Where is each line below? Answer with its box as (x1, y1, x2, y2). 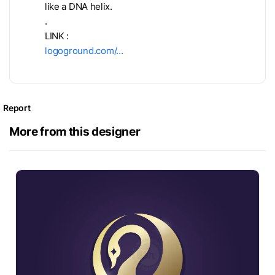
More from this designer (9, 123, 141, 139)
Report (3, 102, 31, 113)
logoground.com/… (45, 45, 124, 56)
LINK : (45, 30, 69, 42)
